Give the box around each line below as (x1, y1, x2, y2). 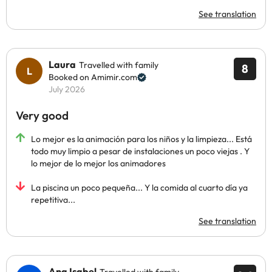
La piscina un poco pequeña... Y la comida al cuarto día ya (31, 182, 248, 193)
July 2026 (49, 84, 85, 95)
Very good (16, 108, 69, 123)
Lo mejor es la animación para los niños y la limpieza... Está (31, 134, 252, 144)
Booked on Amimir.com (49, 72, 137, 83)
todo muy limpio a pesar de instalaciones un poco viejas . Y (31, 146, 250, 157)
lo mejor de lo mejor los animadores (31, 158, 166, 169)
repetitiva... (31, 194, 75, 205)
